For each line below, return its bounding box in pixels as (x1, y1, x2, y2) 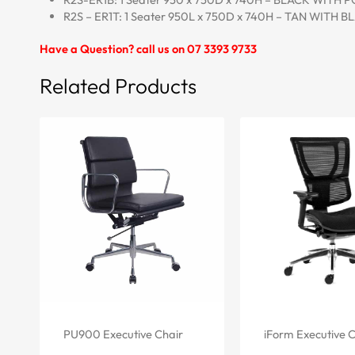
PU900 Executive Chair (63, 326, 183, 342)
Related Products (40, 73, 197, 99)
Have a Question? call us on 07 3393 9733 (40, 41, 257, 56)
